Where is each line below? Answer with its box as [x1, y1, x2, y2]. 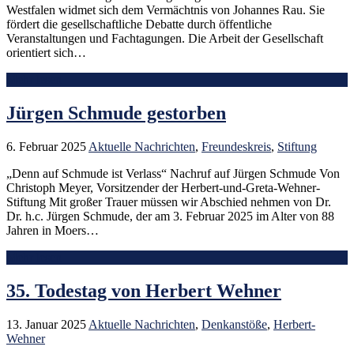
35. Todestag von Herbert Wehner [6, 280, 281, 301]
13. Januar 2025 [6, 317, 86, 331]
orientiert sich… [6, 46, 86, 60]
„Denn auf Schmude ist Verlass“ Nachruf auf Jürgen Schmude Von [6, 167, 340, 180]
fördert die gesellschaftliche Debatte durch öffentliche [6, 17, 272, 32]
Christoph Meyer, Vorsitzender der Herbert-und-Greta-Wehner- [6, 181, 320, 194]
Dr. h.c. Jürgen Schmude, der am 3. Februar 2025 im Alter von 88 [6, 209, 334, 223]
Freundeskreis [201, 140, 271, 153]
